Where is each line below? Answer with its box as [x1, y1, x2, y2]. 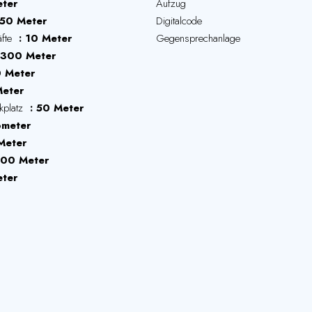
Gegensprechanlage [156, 31, 240, 46]
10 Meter [25, 31, 72, 46]
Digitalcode [156, 13, 202, 29]
